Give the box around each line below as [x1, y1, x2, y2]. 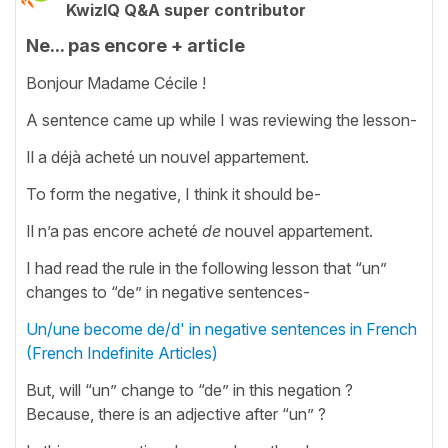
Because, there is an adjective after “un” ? [26, 403, 326, 424]
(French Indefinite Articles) [26, 342, 218, 363]
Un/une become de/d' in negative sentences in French [26, 318, 417, 339]
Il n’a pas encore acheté [26, 220, 202, 241]
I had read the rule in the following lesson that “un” [26, 257, 387, 278]
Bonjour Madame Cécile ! [26, 72, 206, 93]
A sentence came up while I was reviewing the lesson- [26, 109, 417, 130]
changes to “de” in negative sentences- [26, 281, 310, 302]
